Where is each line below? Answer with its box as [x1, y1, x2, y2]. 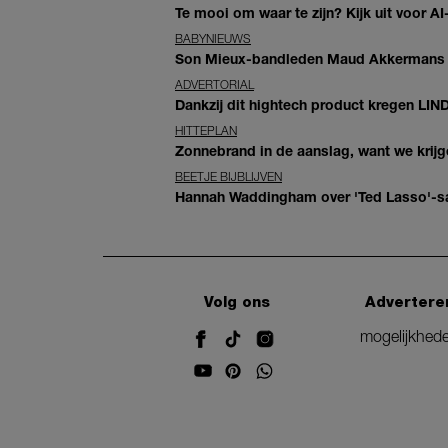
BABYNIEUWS [175, 30, 251, 46]
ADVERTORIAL [175, 76, 254, 92]
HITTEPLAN [175, 122, 237, 138]
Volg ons [204, 293, 271, 311]
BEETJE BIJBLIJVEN [175, 168, 282, 184]
